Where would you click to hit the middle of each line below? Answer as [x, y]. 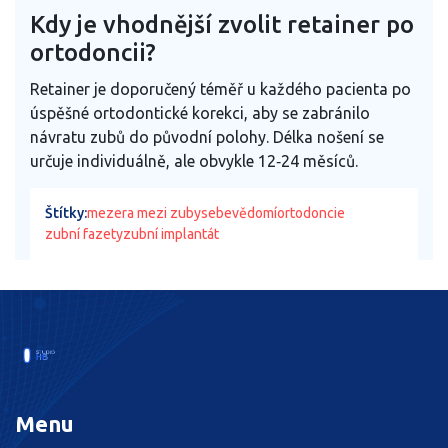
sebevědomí [239, 212]
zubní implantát [171, 233]
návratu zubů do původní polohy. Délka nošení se [207, 136]
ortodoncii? [93, 52]
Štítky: [66, 212]
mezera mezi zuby [144, 212]
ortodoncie [311, 212]
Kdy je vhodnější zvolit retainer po [222, 24]
